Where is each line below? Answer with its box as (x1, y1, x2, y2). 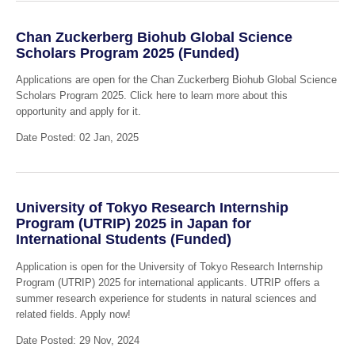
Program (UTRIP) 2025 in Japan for (15, 216, 251, 232)
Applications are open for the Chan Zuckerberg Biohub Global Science (15, 74, 337, 86)
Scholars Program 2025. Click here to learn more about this (15, 90, 288, 102)
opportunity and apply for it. (15, 105, 141, 118)
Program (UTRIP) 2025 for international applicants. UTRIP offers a (15, 276, 319, 288)
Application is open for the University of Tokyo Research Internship (15, 260, 323, 273)
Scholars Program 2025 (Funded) (15, 44, 239, 61)
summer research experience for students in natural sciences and (15, 292, 316, 304)
